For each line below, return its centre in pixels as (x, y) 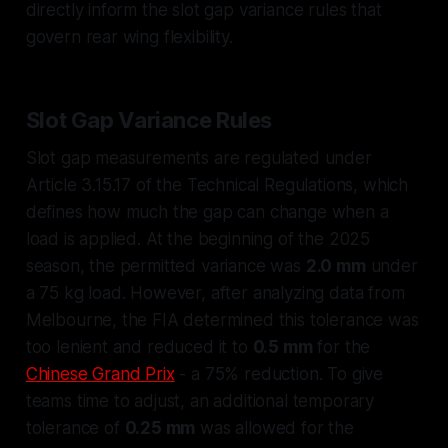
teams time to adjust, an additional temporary (200, 400)
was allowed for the (274, 427)
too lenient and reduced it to (139, 346)
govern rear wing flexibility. (129, 36)
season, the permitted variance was (165, 265)
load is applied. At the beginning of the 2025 (198, 238)
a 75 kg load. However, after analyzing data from (215, 292)
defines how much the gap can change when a (207, 211)
